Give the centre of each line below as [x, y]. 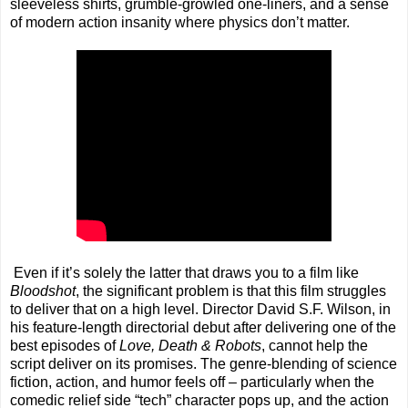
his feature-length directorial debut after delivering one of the [203, 328]
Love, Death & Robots [190, 346]
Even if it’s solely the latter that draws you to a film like [186, 273]
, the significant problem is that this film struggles [231, 291]
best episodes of [65, 346]
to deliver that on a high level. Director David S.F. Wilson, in [200, 310]
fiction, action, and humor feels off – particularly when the [192, 382]
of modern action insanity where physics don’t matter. [180, 23]
